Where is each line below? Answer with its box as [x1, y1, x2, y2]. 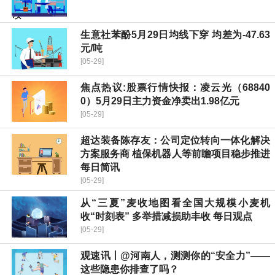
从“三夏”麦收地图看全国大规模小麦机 [80, 198, 270, 209]
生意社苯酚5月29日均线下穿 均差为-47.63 [80, 29, 270, 41]
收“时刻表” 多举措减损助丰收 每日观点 [80, 211, 252, 222]
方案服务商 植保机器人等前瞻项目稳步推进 [80, 149, 270, 160]
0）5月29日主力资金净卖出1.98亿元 [80, 96, 239, 107]
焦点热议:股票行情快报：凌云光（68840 [80, 82, 270, 93]
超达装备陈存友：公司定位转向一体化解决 [80, 135, 270, 146]
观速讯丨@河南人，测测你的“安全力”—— [80, 250, 270, 261]
